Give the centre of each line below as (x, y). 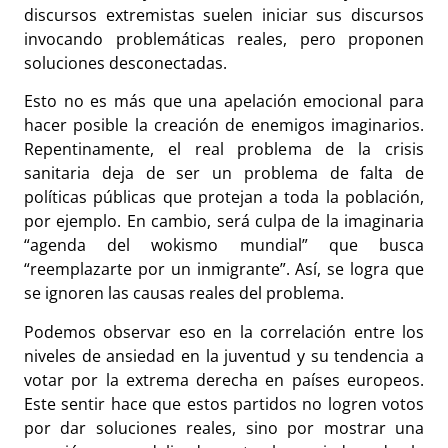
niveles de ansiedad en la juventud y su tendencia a (224, 355)
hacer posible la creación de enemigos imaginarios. (224, 125)
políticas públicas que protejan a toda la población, (224, 197)
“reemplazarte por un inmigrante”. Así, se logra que (224, 269)
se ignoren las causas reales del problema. (186, 293)
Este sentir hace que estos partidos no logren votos (224, 403)
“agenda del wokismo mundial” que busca (224, 245)
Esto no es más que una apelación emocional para (224, 101)
